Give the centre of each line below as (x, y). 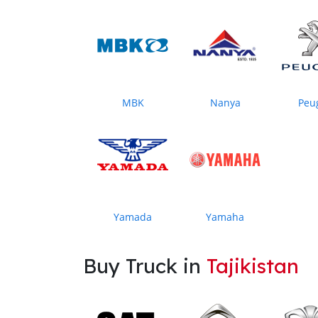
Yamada (133, 216)
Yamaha (225, 216)
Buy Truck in (145, 265)
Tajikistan (253, 265)
